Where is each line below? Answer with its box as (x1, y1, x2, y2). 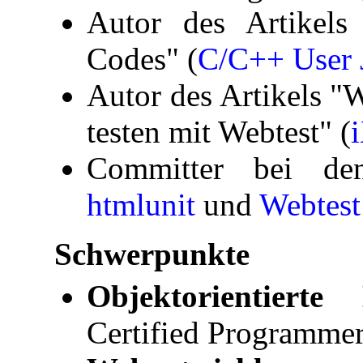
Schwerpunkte (53, 237, 250, 272)
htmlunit (86, 187, 195, 223)
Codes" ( (86, 41, 198, 77)
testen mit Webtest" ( (86, 114, 351, 150)
